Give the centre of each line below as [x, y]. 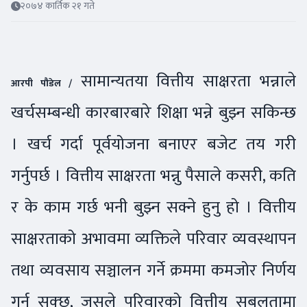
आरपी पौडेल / [41, 83]
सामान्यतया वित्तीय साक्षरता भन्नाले [184, 81]
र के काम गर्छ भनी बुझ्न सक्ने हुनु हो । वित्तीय [153, 207]
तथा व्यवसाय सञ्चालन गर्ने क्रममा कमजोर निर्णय [153, 270]
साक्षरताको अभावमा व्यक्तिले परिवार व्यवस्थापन [153, 238]
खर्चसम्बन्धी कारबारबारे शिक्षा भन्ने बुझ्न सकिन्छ [153, 112]
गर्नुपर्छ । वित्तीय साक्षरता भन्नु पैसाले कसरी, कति [153, 175]
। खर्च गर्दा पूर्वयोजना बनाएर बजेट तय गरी [153, 144]
